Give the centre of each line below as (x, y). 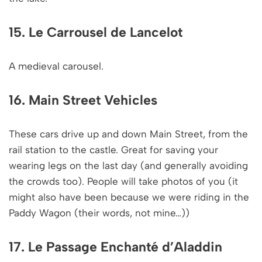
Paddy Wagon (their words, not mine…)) (99, 213)
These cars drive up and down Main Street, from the (128, 134)
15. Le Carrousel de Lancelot (96, 32)
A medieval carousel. (56, 66)
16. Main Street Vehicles (83, 100)
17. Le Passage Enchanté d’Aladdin (116, 247)
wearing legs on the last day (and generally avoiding (128, 165)
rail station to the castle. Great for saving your (113, 149)
